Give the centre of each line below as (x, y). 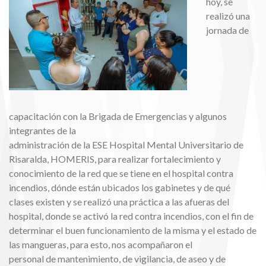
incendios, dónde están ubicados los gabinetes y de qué (120, 187)
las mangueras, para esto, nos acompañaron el (101, 244)
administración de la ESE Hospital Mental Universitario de (126, 145)
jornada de (227, 30)
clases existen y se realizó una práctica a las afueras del (119, 202)
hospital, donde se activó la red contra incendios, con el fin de (131, 216)
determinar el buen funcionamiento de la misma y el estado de (133, 230)
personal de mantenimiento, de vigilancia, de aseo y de (117, 259)
